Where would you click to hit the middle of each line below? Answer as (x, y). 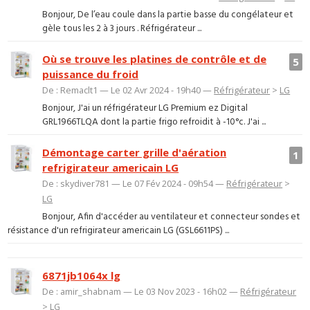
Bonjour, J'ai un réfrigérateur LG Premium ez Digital (145, 109)
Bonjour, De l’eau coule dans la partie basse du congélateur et (168, 15)
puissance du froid (91, 74)
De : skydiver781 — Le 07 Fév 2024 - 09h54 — (135, 183)
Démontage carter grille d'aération (135, 152)
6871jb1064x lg (82, 276)
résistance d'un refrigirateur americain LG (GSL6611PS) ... (119, 231)
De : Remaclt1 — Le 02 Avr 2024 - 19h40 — (128, 90)
